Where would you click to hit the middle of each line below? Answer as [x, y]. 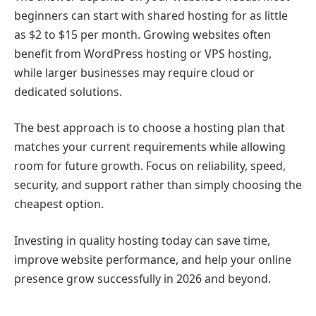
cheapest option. [59, 204]
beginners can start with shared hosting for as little [151, 15]
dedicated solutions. [68, 91]
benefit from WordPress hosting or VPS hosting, [143, 53]
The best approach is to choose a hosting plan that [150, 128]
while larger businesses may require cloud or [134, 72]
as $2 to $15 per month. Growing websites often [142, 34]
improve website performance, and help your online [153, 259]
